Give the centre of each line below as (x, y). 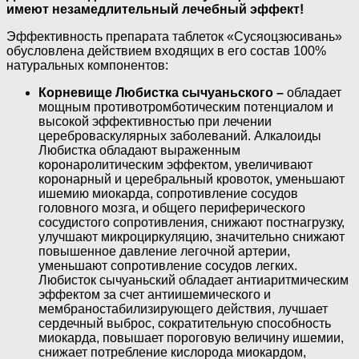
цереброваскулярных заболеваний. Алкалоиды (180, 135)
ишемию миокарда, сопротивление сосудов (168, 193)
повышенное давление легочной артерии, (164, 251)
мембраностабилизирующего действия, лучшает (183, 309)
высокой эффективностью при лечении (155, 121)
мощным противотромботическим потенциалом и (186, 107)
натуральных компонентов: (87, 65)
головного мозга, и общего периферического (172, 208)
